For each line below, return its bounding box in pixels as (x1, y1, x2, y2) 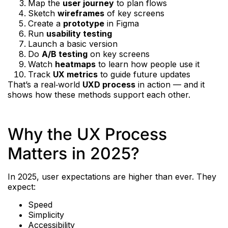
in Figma (104, 18, 139, 29)
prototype (63, 18, 104, 29)
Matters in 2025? (8, 144, 139, 164)
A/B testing (42, 49, 88, 60)
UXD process (82, 79, 135, 90)
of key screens (104, 8, 164, 19)
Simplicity (28, 209, 64, 220)
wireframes (58, 8, 104, 19)
